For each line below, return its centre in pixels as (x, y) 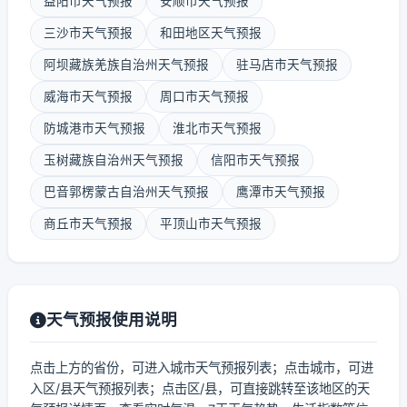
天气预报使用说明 (112, 319)
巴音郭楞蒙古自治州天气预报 (126, 192)
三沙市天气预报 (88, 33)
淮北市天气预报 (217, 128)
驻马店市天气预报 (287, 65)
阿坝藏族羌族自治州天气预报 (126, 65)
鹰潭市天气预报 (281, 192)
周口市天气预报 (204, 96)
